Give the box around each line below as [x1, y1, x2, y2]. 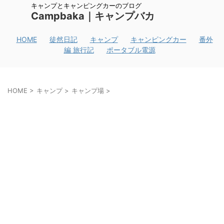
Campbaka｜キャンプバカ [31, 10, 154, 22]
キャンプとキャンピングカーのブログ [31, 1, 141, 9]
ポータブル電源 [106, 45, 155, 54]
